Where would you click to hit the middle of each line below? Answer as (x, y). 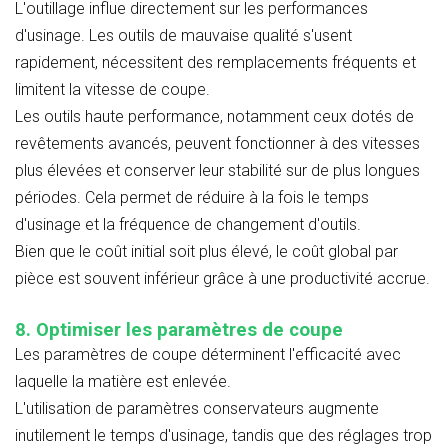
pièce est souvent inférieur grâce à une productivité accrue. (222, 278)
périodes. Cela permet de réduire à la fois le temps (192, 197)
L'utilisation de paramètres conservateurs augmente (197, 408)
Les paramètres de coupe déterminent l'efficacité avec (208, 354)
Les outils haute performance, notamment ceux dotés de (214, 116)
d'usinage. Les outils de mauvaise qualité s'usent (183, 35)
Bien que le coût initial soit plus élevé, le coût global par (206, 251)
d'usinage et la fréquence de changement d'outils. (188, 224)
